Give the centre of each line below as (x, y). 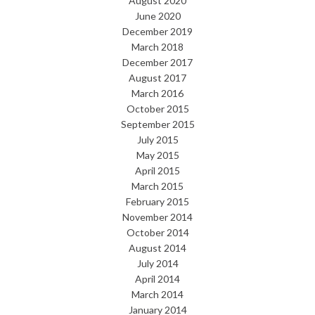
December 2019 (157, 32)
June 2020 (157, 16)
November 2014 (157, 217)
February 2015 (157, 202)
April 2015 (157, 171)
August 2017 (157, 78)
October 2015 (157, 109)
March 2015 (157, 186)
